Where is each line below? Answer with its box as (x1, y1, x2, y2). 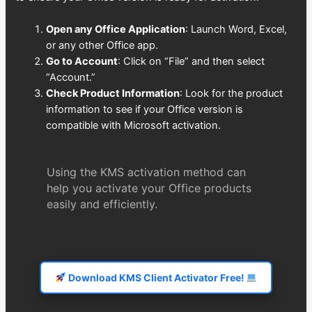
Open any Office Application (46, 23, 186, 36)
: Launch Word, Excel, (185, 23, 288, 36)
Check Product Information (46, 87, 180, 100)
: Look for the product (180, 87, 283, 100)
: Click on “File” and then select (118, 55, 265, 68)
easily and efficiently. (46, 197, 157, 212)
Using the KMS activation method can (46, 165, 246, 180)
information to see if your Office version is (46, 103, 244, 116)
